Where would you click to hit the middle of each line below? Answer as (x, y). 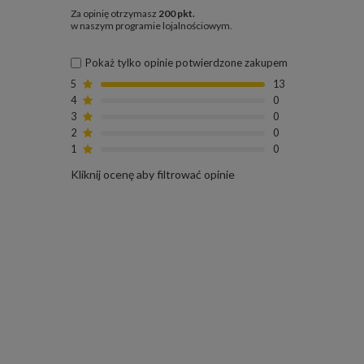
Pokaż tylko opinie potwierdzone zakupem (186, 63)
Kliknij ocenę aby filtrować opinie (153, 174)
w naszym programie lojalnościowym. (152, 26)
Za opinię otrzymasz (115, 13)
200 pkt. (177, 13)
